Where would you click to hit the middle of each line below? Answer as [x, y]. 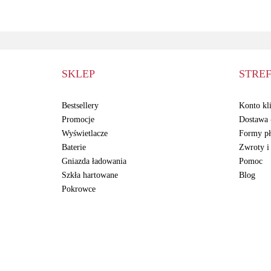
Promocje [78, 119]
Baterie [74, 147]
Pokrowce [79, 189]
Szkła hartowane [90, 175]
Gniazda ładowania [94, 161]
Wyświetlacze [85, 133]
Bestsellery [80, 105]
